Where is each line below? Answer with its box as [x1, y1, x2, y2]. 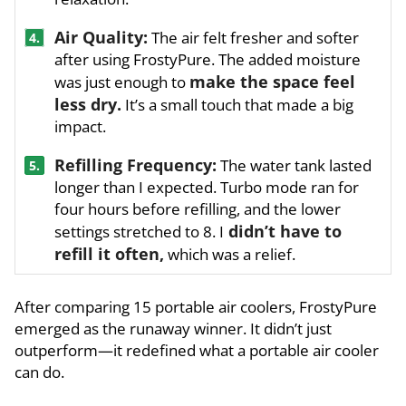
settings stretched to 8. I [54, 221, 224, 243]
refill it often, [54, 243, 164, 266]
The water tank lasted [217, 155, 372, 177]
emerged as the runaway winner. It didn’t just [14, 318, 332, 340]
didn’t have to [224, 220, 342, 243]
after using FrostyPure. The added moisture [54, 49, 361, 71]
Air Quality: [54, 26, 148, 49]
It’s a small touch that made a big [121, 94, 353, 116]
